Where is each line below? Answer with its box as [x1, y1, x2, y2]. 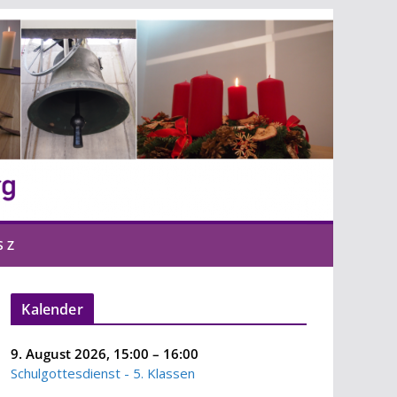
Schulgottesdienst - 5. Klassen [11, 364, 196, 382]
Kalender [21, 300, 83, 319]
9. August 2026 [11, 345, 107, 362]
